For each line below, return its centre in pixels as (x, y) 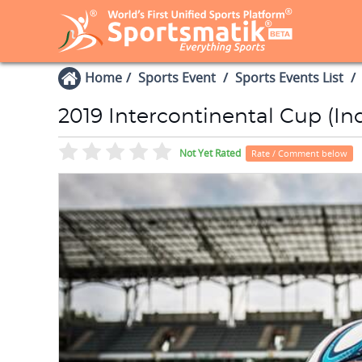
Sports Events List (289, 78)
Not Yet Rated (210, 153)
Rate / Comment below (299, 153)
